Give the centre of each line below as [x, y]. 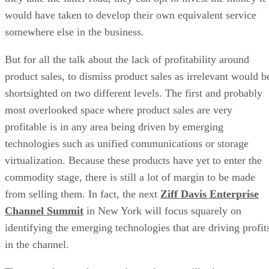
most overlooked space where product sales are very [119, 110]
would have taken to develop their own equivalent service [131, 15]
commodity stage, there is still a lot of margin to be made [130, 177]
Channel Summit [44, 210]
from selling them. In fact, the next [83, 194]
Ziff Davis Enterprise [210, 194]
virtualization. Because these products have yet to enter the [133, 160]
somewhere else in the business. [74, 32]
